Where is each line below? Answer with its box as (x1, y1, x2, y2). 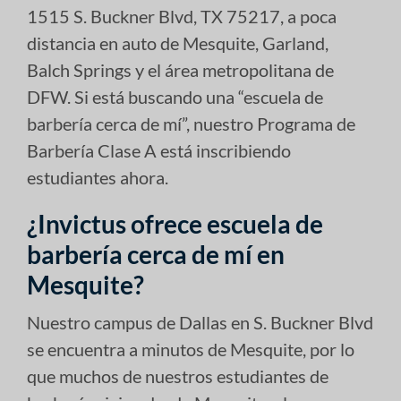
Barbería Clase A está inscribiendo (27, 139, 291, 161)
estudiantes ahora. (27, 166, 168, 188)
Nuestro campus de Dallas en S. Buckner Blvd (27, 311, 373, 333)
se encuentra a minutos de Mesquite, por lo (27, 337, 354, 360)
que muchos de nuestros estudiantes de (27, 364, 328, 387)
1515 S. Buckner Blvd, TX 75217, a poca (27, 4, 337, 27)
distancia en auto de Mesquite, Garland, (27, 31, 328, 54)
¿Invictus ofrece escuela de (27, 208, 323, 239)
